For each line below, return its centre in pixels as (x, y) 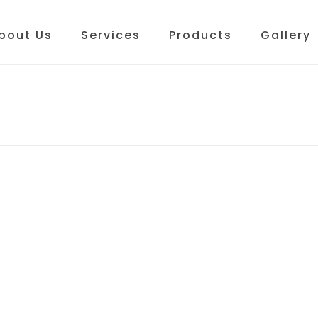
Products (200, 35)
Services (110, 35)
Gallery (285, 35)
